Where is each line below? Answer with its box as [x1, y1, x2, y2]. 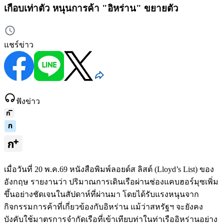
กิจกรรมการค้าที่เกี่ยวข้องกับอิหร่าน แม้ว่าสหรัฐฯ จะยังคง [4, 202, 203, 211]
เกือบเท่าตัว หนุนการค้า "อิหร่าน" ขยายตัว [4, 2, 178, 13]
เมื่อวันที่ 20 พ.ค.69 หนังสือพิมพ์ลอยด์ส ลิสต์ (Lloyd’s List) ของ [4, 165, 214, 174]
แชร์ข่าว [4, 40, 33, 49]
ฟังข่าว [16, 97, 40, 106]
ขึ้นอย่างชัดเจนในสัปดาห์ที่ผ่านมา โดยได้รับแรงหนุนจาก [4, 190, 199, 199]
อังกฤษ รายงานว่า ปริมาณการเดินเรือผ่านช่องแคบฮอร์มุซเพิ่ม [4, 177, 218, 186]
